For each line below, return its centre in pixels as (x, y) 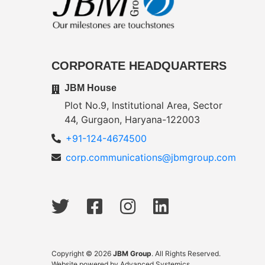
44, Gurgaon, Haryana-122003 (132, 119)
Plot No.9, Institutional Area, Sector (143, 105)
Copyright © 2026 (82, 253)
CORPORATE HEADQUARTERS (139, 65)
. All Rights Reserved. (186, 253)
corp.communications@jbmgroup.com (151, 157)
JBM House (91, 88)
